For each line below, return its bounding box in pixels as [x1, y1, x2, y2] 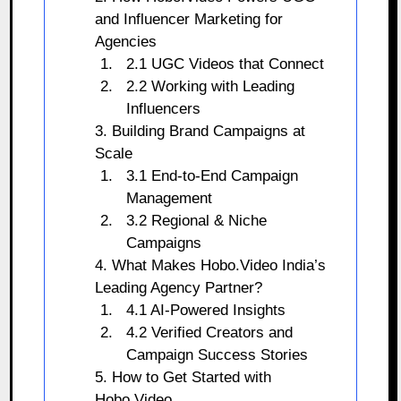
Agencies [94, 32, 157, 50]
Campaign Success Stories [126, 346, 309, 363]
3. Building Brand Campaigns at [94, 122, 305, 140]
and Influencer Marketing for [94, 10, 283, 28]
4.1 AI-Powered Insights [126, 301, 286, 319]
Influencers [126, 99, 201, 117]
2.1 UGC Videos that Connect [126, 55, 325, 73]
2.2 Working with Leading [126, 77, 295, 95]
